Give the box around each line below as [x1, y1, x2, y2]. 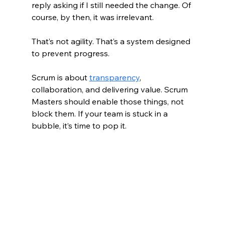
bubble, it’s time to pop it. [31, 120, 127, 131]
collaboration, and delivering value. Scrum [31, 84, 190, 94]
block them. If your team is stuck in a [31, 108, 170, 119]
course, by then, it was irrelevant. [31, 12, 154, 22]
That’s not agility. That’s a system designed [31, 36, 192, 46]
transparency [89, 72, 140, 82]
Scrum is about [31, 72, 89, 82]
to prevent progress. [31, 48, 109, 58]
